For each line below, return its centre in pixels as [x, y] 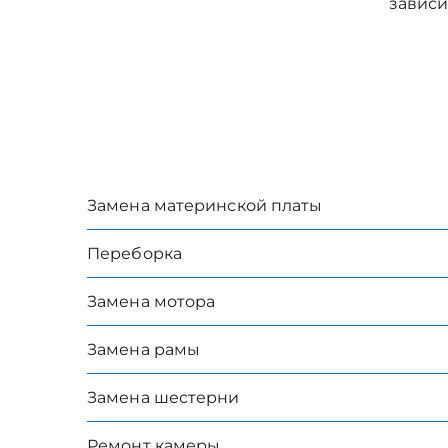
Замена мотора [151, 301]
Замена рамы [144, 349]
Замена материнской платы [205, 205]
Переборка [134, 253]
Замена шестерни [163, 397]
